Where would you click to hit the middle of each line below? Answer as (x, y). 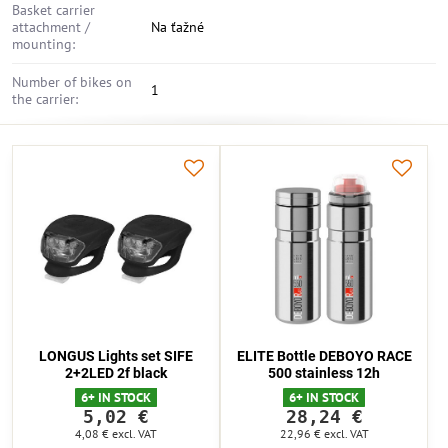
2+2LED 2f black (116, 373)
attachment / (51, 27)
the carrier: (45, 99)
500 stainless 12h (324, 373)
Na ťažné (177, 27)
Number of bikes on (72, 82)
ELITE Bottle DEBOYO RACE (324, 356)
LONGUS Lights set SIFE (116, 356)
